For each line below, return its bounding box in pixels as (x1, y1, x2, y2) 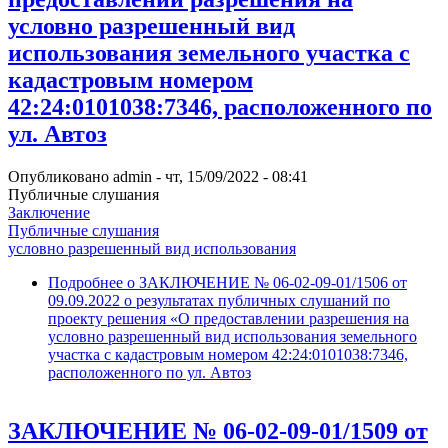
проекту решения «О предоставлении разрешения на (48, 309, 409, 327)
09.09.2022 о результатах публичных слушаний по (48, 291, 390, 309)
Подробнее (48, 273, 123, 291)
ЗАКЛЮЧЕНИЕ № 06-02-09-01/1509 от (8, 417, 428, 444)
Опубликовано (8, 167, 113, 185)
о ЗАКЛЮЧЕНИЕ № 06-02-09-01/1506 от (123, 273, 407, 291)
